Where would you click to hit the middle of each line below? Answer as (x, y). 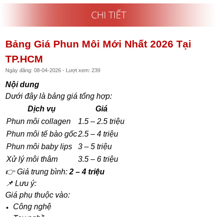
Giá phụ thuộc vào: (38, 195)
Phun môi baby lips (39, 146)
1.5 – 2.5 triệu (101, 121)
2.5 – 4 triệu (98, 134)
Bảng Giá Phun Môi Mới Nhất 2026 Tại (99, 44)
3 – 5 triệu (95, 146)
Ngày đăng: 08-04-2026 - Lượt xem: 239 (53, 70)
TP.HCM (24, 59)
